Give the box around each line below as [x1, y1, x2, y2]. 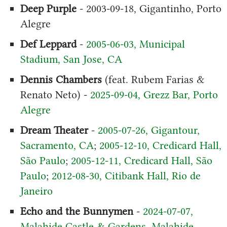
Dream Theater [20, 123, 88, 136]
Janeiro [20, 184, 53, 197]
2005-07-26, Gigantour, [97, 123, 200, 136]
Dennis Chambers [20, 72, 102, 86]
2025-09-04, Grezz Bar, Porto [90, 88, 218, 101]
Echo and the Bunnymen [20, 204, 133, 217]
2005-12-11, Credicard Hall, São [70, 154, 212, 167]
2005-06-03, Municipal [86, 37, 185, 50]
